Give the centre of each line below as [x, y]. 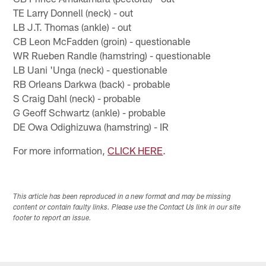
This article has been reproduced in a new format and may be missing [122, 197]
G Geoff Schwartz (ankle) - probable [90, 112]
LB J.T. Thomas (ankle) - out [72, 26]
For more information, [61, 150]
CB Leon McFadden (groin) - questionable [102, 41]
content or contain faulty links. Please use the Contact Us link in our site [127, 208]
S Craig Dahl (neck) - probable [77, 98]
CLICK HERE [135, 150]
